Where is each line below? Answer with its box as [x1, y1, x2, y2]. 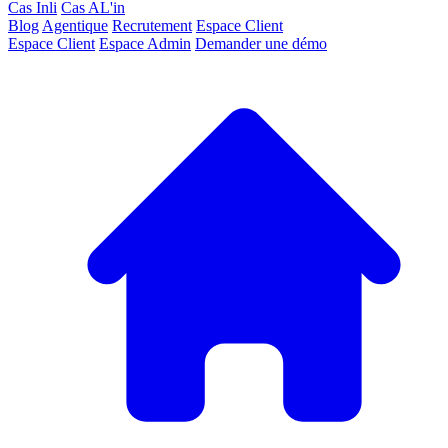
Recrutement [112, 17, 192, 34]
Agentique [42, 17, 108, 34]
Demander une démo [195, 35, 327, 52]
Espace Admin [99, 35, 191, 52]
